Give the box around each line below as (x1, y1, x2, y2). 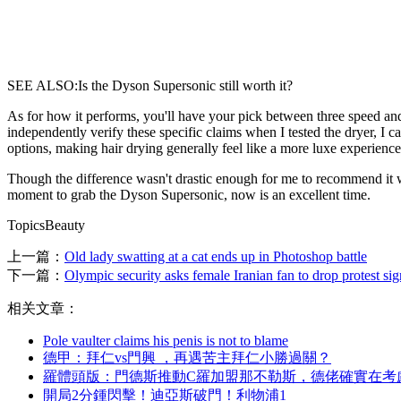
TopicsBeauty (7, 217, 85, 233)
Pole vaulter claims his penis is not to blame (43, 332, 288, 348)
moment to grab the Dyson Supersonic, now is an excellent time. (7, 186, 371, 202)
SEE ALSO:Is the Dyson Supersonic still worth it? (7, 77, 293, 93)
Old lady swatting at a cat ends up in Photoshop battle (64, 248, 367, 264)
